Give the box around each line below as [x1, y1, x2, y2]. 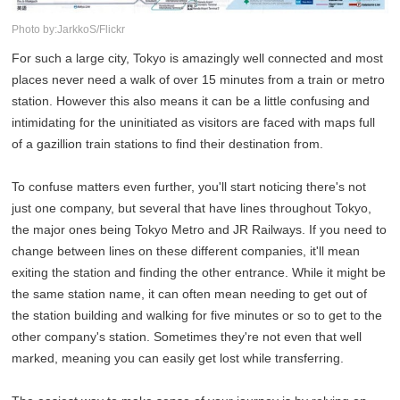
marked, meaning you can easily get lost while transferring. [12, 350, 345, 365]
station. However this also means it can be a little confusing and [12, 93, 371, 108]
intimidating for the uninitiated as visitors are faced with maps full [12, 114, 376, 129]
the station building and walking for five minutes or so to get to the [12, 307, 383, 322]
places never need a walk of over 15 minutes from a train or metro [12, 71, 386, 87]
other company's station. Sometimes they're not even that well [12, 329, 362, 344]
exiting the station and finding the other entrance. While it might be [12, 264, 387, 279]
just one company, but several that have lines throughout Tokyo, [12, 200, 372, 215]
